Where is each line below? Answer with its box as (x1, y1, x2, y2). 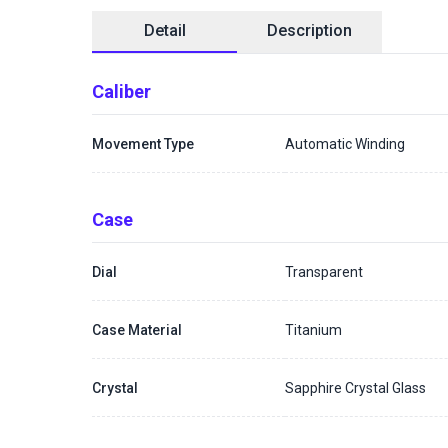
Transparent (285, 263, 364, 280)
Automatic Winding (285, 135, 406, 152)
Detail (143, 21, 186, 40)
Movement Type (92, 135, 194, 152)
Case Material (92, 321, 182, 338)
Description (267, 21, 352, 40)
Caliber (92, 81, 151, 102)
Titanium (285, 321, 343, 338)
